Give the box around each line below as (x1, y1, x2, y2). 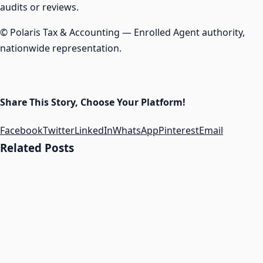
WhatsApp (113, 123, 159, 137)
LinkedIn (75, 123, 113, 137)
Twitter (43, 123, 75, 137)
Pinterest (159, 123, 199, 137)
